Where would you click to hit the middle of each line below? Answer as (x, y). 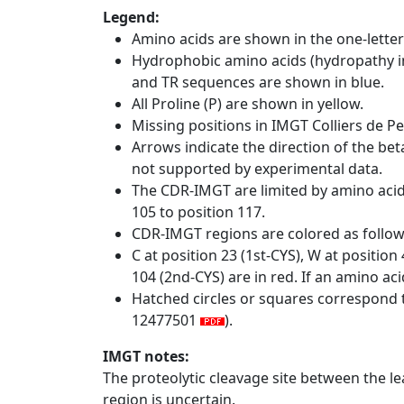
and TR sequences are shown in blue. (258, 83)
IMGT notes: (146, 357)
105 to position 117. (198, 212)
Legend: (131, 18)
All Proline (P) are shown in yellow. (248, 104)
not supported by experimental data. (257, 169)
